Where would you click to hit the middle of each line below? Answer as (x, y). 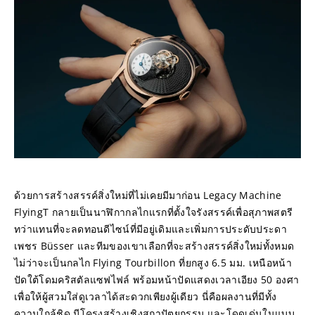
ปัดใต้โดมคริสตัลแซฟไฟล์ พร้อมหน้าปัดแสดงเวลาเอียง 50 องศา (157, 279)
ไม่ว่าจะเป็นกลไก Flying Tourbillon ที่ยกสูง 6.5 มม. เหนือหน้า (153, 262)
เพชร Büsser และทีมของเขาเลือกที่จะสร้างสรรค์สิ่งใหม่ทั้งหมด (154, 245)
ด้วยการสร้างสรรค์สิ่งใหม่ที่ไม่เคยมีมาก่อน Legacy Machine (148, 195)
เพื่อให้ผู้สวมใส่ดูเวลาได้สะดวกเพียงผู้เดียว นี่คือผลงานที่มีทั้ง (146, 296)
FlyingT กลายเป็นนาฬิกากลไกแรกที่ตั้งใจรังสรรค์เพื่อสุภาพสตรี (154, 212)
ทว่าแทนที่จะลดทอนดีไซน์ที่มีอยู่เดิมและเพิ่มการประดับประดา (151, 229)
